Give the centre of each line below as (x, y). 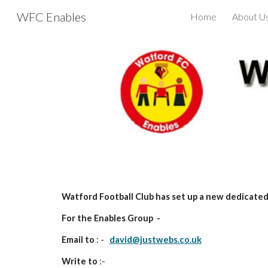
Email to (78, 240)
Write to (79, 261)
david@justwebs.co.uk (155, 240)
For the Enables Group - (111, 218)
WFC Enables (51, 17)
